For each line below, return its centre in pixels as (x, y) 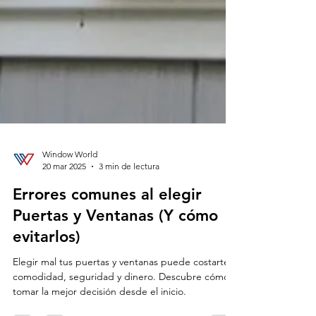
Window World (70, 211)
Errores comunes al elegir (107, 251)
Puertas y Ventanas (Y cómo (115, 272)
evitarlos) (47, 293)
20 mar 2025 (64, 223)
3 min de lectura (129, 223)
